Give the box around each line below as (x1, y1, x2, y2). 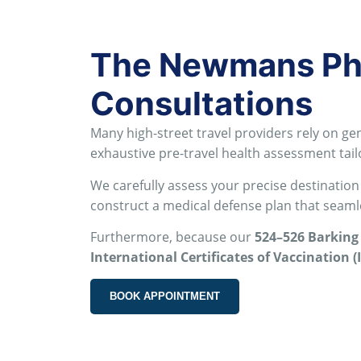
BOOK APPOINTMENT (110, 290, 220, 303)
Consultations (90, 84, 313, 124)
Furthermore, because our (90, 228, 255, 247)
